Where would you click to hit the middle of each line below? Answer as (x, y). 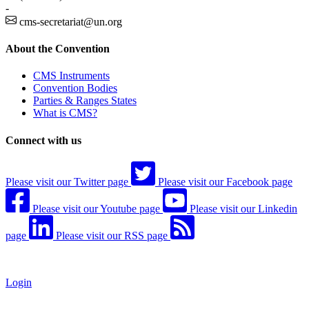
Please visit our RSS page (112, 235)
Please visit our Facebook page (225, 181)
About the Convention (58, 48)
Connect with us (43, 140)
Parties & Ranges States (85, 101)
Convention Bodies (75, 88)
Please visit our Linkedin (243, 208)
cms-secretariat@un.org (71, 21)
